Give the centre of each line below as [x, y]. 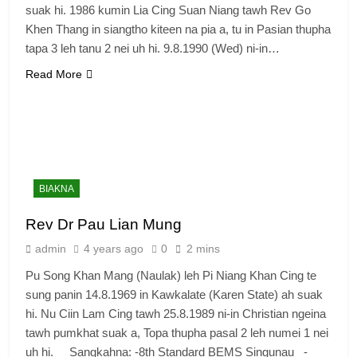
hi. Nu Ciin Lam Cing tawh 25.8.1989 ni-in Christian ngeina [176, 314]
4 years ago [114, 249]
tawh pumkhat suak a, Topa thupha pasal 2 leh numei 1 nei [177, 333]
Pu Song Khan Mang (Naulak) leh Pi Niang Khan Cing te [171, 276]
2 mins [203, 249]
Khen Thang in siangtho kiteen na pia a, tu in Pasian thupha [178, 29]
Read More [54, 74]
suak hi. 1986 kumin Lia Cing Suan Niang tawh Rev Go [168, 10]
